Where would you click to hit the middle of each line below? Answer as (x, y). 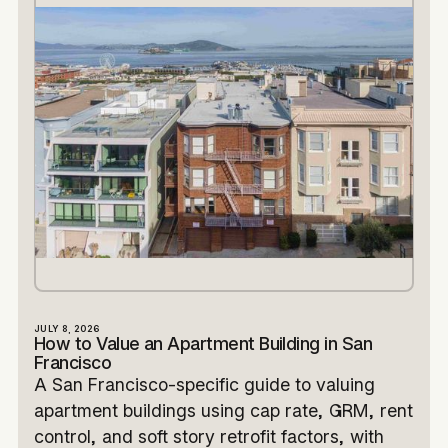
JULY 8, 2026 (66, 329)
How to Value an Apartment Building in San (203, 344)
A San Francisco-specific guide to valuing (204, 385)
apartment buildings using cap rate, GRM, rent (223, 411)
